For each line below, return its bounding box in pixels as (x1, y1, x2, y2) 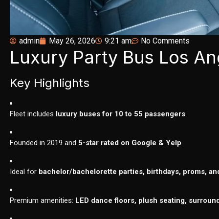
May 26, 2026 (49, 36, 96, 46)
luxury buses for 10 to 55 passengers (56, 109, 186, 119)
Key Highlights (10, 76, 90, 90)
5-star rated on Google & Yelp (78, 138, 182, 148)
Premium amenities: (10, 196, 76, 205)
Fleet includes (10, 109, 56, 119)
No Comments (141, 36, 190, 46)
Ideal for (10, 167, 39, 176)
